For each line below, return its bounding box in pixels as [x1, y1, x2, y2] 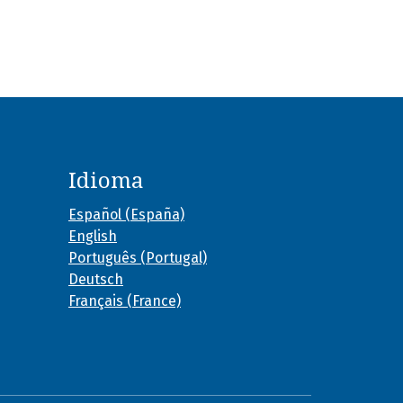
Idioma [68, 167, 144, 193]
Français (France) [68, 291, 181, 309]
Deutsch [68, 270, 123, 288]
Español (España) [68, 205, 184, 223]
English [68, 227, 117, 245]
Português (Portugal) [68, 248, 207, 266]
